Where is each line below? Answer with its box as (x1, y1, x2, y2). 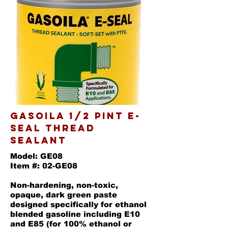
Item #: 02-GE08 (10, 161, 77, 170)
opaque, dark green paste (10, 190, 117, 199)
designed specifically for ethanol (10, 200, 147, 209)
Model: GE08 (10, 152, 63, 160)
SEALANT (10, 134, 67, 146)
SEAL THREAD (10, 122, 95, 134)
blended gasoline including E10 (10, 210, 140, 218)
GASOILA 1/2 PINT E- (10, 110, 141, 122)
